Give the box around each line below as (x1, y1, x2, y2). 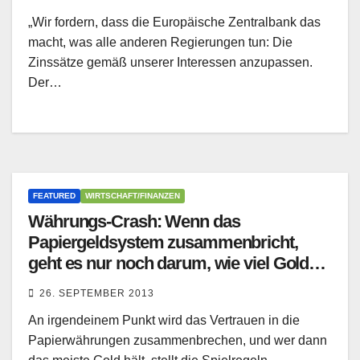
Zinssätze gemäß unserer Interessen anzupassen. (28, 55, 313, 70)
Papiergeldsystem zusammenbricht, (28, 232, 298, 253)
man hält (28, 274, 93, 295)
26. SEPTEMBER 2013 (39, 288, 154, 300)
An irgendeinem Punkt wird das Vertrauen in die (28, 313, 300, 328)
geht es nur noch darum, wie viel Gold (28, 253, 309, 274)
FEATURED (33, 191, 76, 201)
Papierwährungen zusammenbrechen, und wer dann (28, 333, 327, 348)
